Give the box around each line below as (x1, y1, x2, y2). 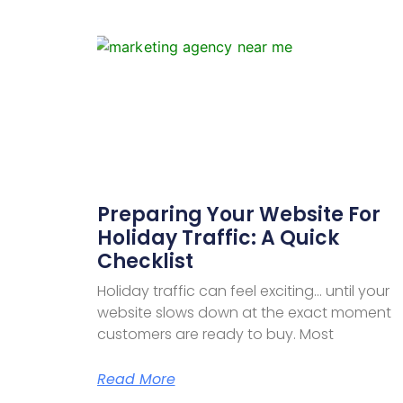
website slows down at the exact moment (96, 301, 391, 323)
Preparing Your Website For (96, 200, 381, 228)
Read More (96, 368, 175, 390)
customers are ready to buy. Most (96, 323, 334, 345)
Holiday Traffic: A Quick (96, 223, 339, 252)
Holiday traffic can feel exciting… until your (96, 280, 390, 301)
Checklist (96, 246, 193, 275)
